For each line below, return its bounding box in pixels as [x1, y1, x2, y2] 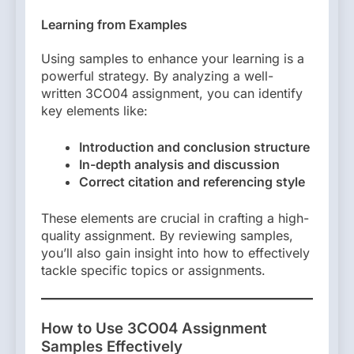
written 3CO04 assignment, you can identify [41, 85, 303, 101]
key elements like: [41, 102, 148, 119]
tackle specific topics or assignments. [41, 262, 265, 278]
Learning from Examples [41, 17, 187, 33]
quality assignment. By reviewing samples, [41, 227, 293, 243]
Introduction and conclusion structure [79, 138, 310, 155]
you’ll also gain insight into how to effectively [41, 244, 310, 261]
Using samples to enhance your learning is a [41, 50, 304, 66]
